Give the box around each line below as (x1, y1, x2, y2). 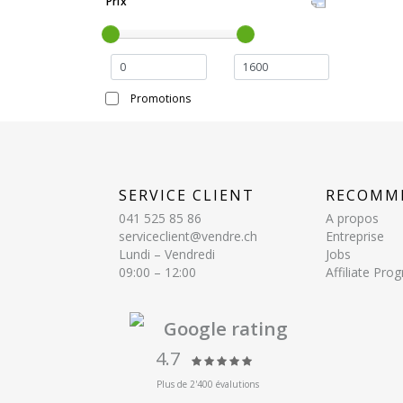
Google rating (164, 315, 288, 341)
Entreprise (326, 227, 384, 245)
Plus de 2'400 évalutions (157, 377, 259, 390)
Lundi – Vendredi (119, 245, 215, 263)
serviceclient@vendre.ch (119, 227, 257, 245)
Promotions (130, 90, 191, 106)
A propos (326, 209, 379, 227)
